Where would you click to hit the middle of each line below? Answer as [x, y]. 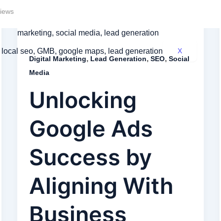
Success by [90, 157]
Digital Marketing [57, 59]
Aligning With [101, 185]
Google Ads [91, 128]
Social [179, 59]
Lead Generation [118, 59]
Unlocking [83, 100]
